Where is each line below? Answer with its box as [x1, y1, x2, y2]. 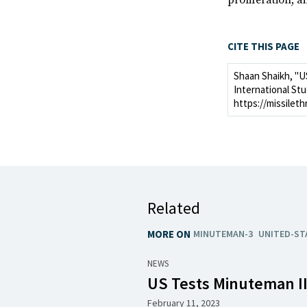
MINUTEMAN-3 [193, 228, 254, 240]
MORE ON [147, 228, 191, 241]
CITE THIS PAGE [228, 40, 299, 53]
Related [147, 198, 201, 218]
